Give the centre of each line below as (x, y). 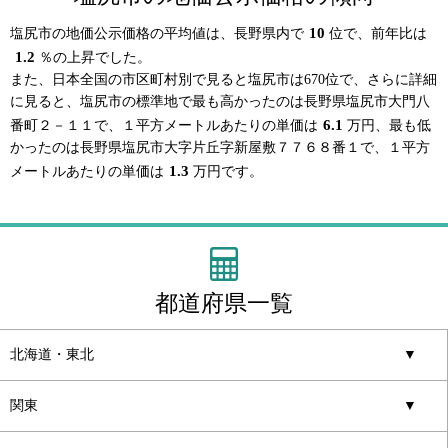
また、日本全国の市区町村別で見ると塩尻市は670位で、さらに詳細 (223, 80)
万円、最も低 (389, 126)
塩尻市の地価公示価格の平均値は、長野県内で (157, 34)
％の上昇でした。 (95, 58)
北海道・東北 (52, 355)
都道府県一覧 (224, 303)
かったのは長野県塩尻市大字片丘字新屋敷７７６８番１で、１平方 (220, 148)
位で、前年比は (378, 34)
